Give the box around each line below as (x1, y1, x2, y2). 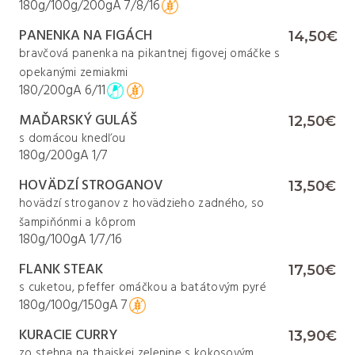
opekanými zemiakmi (19, 63, 128, 82)
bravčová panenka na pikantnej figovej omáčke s (19, 44, 281, 63)
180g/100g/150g (19, 294, 109, 316)
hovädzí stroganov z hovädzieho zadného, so (19, 194, 265, 213)
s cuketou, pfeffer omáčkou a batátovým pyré (19, 278, 266, 297)
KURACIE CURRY (19, 324, 117, 347)
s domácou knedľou (19, 129, 126, 148)
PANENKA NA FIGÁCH (19, 25, 152, 48)
